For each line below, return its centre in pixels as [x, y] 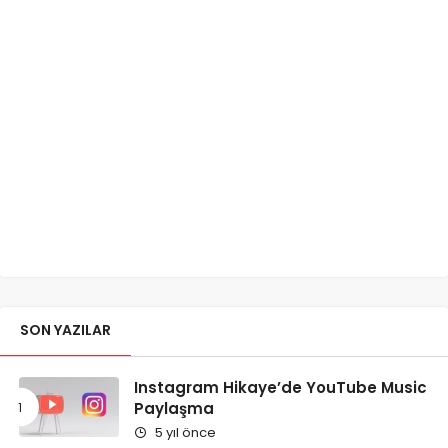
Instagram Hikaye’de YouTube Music [280, 388]
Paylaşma [174, 409]
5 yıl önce [184, 433]
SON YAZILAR [65, 330]
